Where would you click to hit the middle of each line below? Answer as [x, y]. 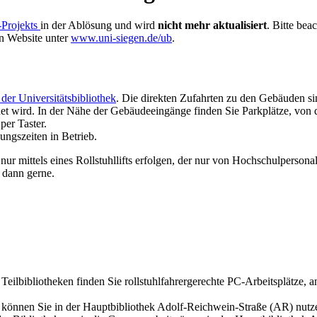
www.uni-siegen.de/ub [121, 38]
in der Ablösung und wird [99, 25]
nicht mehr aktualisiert [212, 25]
